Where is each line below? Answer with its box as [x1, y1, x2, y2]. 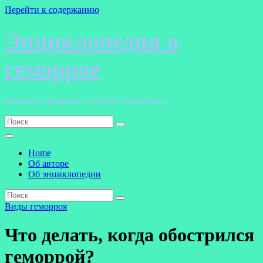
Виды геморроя [5, 201, 67, 211]
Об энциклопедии [28, 168, 101, 179]
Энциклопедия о [5, 28, 178, 55]
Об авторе [28, 158, 69, 168]
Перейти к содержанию [5, 5, 99, 15]
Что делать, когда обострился [5, 224, 254, 246]
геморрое [5, 56, 100, 83]
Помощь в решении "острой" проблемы [5, 95, 164, 106]
